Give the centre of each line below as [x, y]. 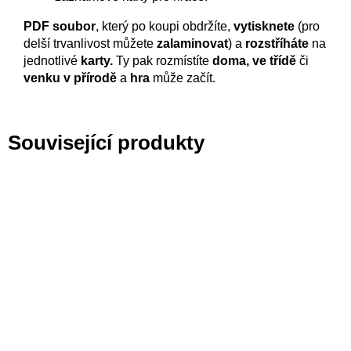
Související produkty [106, 142]
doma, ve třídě [254, 60]
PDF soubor [60, 26]
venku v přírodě [72, 78]
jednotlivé [52, 60]
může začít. [186, 78]
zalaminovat [192, 43]
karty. [98, 60]
